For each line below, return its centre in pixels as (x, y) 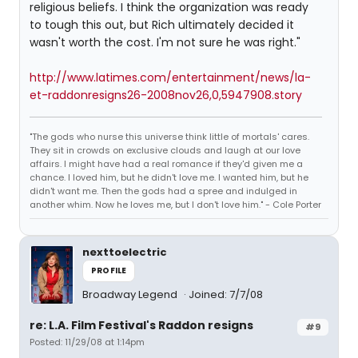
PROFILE (109, 270)
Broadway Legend (131, 294)
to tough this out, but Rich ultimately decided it (162, 25)
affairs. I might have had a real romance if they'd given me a (166, 164)
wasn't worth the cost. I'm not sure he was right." (165, 42)
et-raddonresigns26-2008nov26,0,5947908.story (166, 95)
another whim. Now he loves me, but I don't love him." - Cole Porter (175, 205)
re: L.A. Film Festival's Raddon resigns (141, 325)
